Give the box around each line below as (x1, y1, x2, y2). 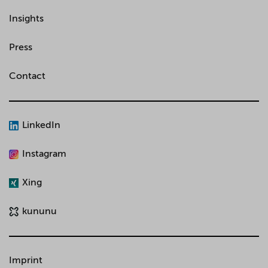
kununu (22, 207, 57, 217)
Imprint (9, 256, 42, 266)
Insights (9, 14, 44, 24)
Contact (9, 71, 45, 81)
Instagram (22, 150, 66, 159)
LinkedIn (22, 121, 60, 130)
